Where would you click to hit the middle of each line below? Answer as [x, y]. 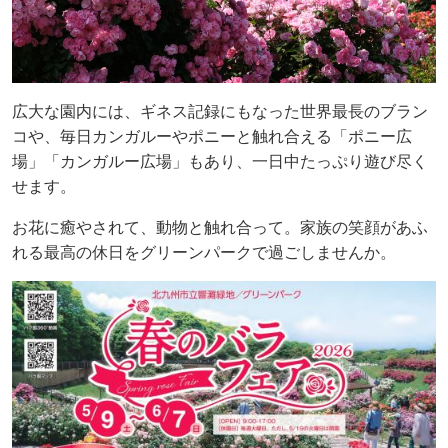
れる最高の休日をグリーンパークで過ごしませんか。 [204, 252]
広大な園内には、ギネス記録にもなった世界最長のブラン [220, 111]
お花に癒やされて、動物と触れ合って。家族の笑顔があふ [220, 227]
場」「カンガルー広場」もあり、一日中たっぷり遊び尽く [220, 161]
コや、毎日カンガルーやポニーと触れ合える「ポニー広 [212, 136]
